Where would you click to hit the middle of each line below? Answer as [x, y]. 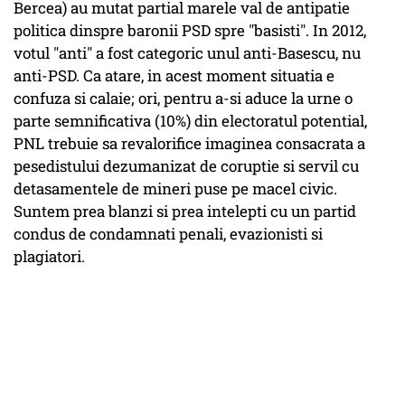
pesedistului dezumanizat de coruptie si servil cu [186, 166]
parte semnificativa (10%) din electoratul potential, [190, 121]
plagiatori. [49, 257]
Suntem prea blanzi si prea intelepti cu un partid [185, 212]
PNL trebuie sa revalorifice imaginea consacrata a [189, 144]
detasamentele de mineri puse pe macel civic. [175, 189]
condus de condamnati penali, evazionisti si [168, 234]
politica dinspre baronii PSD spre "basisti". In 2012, [190, 31]
